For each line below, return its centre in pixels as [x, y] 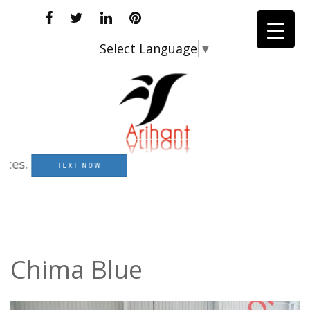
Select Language [148, 49]
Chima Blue [76, 270]
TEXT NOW [55, 165]
